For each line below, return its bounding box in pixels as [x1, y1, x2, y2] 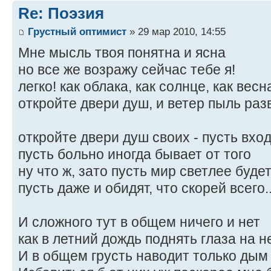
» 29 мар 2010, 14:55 [126, 25, 226, 38]
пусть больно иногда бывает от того [18, 146, 251, 162]
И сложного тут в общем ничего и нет [18, 214, 260, 230]
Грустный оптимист [28, 25, 126, 38]
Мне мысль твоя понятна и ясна [18, 44, 226, 60]
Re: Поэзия [18, 4, 104, 23]
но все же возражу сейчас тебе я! [18, 61, 235, 77]
